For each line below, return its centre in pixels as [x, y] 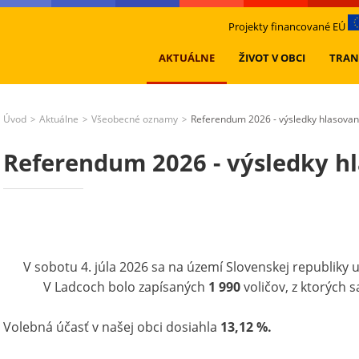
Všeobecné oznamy [135, 119]
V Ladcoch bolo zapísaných [126, 287]
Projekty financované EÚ [288, 26]
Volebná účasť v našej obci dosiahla [112, 327]
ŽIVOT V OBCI [272, 58]
